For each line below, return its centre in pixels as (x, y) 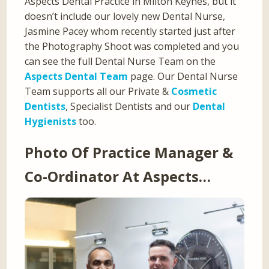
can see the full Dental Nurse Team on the (120, 61)
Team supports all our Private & (98, 91)
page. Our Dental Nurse (183, 76)
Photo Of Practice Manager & (129, 152)
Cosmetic (194, 91)
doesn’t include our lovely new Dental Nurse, (125, 16)
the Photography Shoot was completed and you (132, 46)
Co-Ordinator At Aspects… (118, 176)
